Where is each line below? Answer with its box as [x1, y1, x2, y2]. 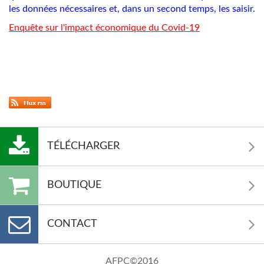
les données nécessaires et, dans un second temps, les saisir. [9, 4, 255, 14]
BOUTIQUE [47, 180, 101, 190]
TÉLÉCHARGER [47, 141, 120, 151]
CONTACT [47, 219, 97, 229]
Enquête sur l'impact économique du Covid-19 [9, 23, 200, 32]
